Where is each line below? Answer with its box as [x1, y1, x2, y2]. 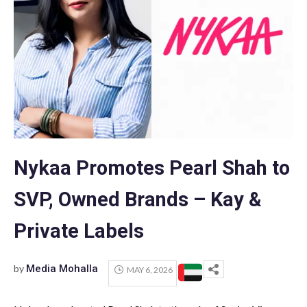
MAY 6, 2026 [126, 264, 173, 275]
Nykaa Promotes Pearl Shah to [14, 156, 290, 180]
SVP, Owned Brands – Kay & [14, 188, 262, 212]
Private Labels [14, 219, 144, 243]
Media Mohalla [26, 262, 98, 275]
